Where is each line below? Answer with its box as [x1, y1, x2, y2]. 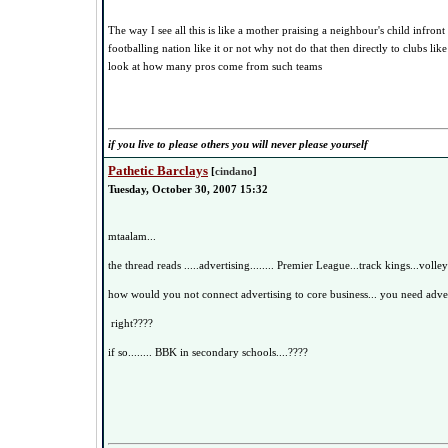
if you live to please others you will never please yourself [108, 138, 368, 150]
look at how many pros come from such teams [108, 60, 322, 72]
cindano [215, 165, 253, 177]
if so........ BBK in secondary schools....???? [108, 346, 308, 358]
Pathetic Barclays [108, 163, 208, 178]
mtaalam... [108, 230, 156, 242]
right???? [108, 317, 153, 329]
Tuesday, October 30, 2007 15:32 [108, 183, 268, 195]
